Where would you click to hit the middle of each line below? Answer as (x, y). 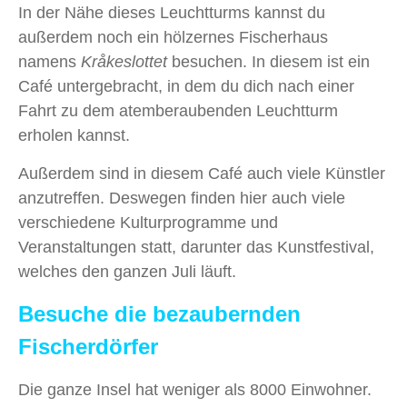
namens (50, 62)
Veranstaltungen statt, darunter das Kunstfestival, (196, 248)
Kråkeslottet (124, 62)
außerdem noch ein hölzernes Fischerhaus (173, 38)
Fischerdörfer (88, 347)
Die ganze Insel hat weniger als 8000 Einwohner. (195, 390)
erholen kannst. (74, 136)
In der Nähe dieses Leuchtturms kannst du (172, 13)
